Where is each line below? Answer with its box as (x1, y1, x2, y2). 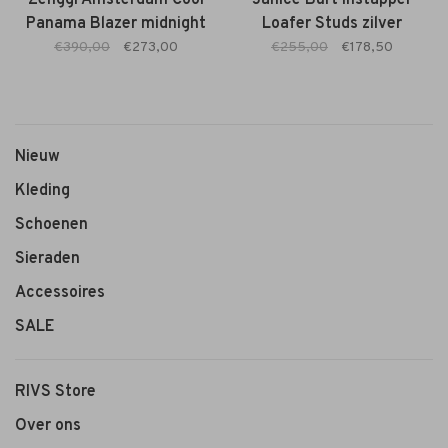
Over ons (15, 415, 81, 436)
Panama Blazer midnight (26, 13, 206, 34)
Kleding (15, 180, 70, 201)
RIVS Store (15, 381, 96, 402)
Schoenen (15, 214, 88, 235)
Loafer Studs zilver (262, 13, 402, 34)
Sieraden (15, 248, 80, 269)
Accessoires (15, 282, 105, 303)
